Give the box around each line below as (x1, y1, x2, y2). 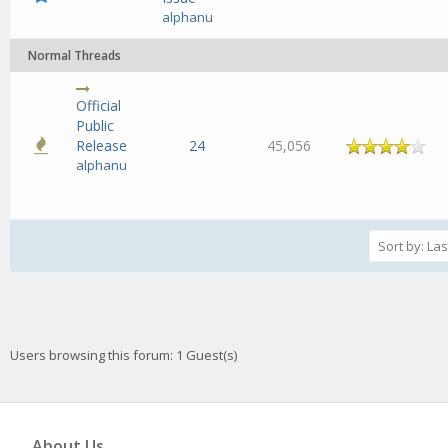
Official (76, 96, 122, 115)
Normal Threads (28, 47, 121, 64)
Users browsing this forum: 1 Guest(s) (10, 346, 237, 365)
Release (76, 136, 128, 155)
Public (76, 116, 115, 135)
